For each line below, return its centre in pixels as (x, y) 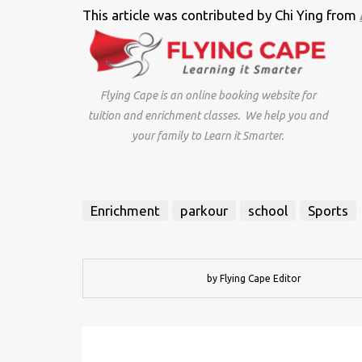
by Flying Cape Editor (254, 278)
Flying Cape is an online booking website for (208, 95)
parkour (204, 210)
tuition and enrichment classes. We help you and (208, 115)
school (268, 210)
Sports (328, 210)
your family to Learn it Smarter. (208, 135)
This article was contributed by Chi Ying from (221, 15)
